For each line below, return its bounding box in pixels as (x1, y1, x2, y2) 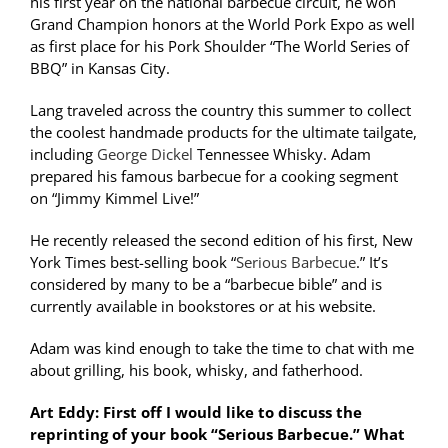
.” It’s (356, 252, 388, 273)
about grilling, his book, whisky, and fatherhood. (30, 360, 367, 381)
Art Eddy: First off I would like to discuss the (30, 402, 362, 423)
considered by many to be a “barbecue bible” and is (30, 274, 382, 295)
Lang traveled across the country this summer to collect (30, 100, 411, 121)
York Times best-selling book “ (30, 252, 236, 273)
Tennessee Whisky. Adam (197, 144, 371, 165)
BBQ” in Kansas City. (30, 58, 170, 79)
